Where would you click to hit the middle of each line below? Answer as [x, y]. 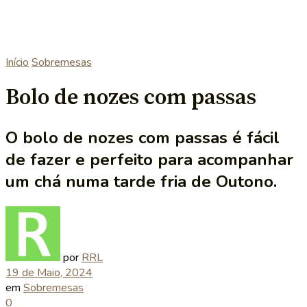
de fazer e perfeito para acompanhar [149, 159]
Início [17, 62]
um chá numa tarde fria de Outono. [141, 181]
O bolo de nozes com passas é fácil [143, 137]
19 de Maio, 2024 [49, 272]
